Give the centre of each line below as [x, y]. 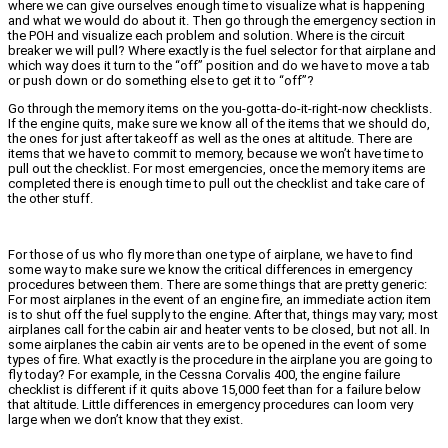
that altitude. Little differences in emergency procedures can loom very [210, 404]
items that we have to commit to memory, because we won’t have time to [216, 153]
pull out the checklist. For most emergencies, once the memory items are [216, 168]
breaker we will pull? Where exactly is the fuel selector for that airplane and [222, 50]
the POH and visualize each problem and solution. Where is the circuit [206, 35]
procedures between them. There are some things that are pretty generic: [217, 284]
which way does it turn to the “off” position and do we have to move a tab [219, 65]
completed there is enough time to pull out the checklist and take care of [216, 183]
